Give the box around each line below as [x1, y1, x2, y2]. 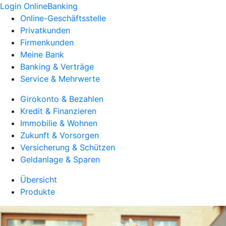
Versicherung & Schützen [20, 142, 115, 152]
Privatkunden [20, 25, 70, 35]
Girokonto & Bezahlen [20, 94, 103, 104]
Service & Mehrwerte [20, 74, 100, 84]
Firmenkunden [20, 37, 74, 47]
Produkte [20, 187, 55, 197]
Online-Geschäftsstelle [20, 13, 106, 23]
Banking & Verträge [20, 62, 94, 72]
